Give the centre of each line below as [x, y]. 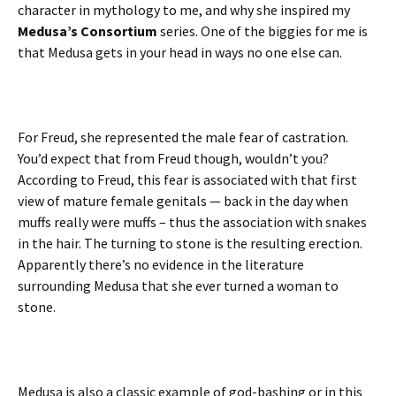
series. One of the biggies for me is [263, 31]
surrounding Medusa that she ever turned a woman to [178, 286]
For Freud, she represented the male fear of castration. [183, 137]
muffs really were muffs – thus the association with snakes [192, 222]
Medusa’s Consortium [88, 31]
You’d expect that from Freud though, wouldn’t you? [173, 158]
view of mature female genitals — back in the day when [183, 201]
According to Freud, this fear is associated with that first [187, 179]
